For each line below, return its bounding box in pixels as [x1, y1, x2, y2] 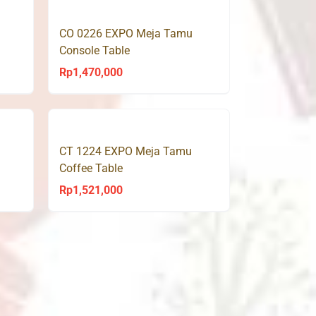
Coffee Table [59, 161, 123, 175]
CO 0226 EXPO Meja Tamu [59, 26, 193, 40]
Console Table [59, 43, 130, 57]
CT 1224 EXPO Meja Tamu [59, 144, 192, 158]
